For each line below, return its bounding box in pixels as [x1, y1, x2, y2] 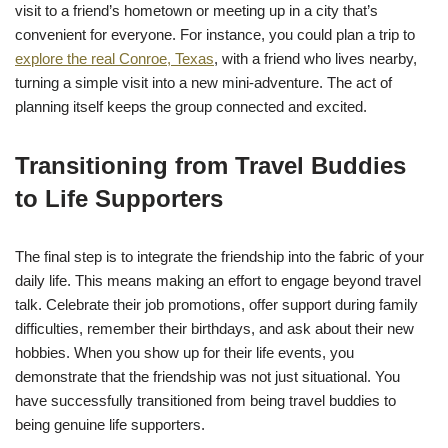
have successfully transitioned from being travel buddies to [15, 391, 396, 409]
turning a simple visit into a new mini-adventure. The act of [15, 73, 392, 91]
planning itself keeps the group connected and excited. [15, 97, 367, 115]
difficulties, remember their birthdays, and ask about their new [15, 319, 414, 337]
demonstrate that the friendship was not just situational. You [15, 367, 400, 385]
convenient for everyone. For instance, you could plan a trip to [15, 25, 415, 43]
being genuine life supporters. [15, 415, 205, 433]
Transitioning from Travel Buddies [15, 151, 406, 179]
